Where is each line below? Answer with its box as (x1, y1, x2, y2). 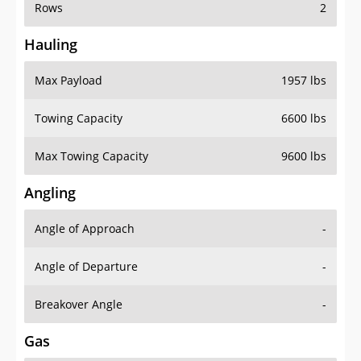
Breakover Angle (35, 297, 122, 313)
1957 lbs (281, 73, 326, 89)
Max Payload (35, 73, 102, 89)
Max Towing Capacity (35, 148, 148, 164)
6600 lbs (281, 110, 326, 127)
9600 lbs (281, 148, 326, 164)
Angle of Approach (35, 221, 135, 237)
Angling (24, 183, 76, 203)
